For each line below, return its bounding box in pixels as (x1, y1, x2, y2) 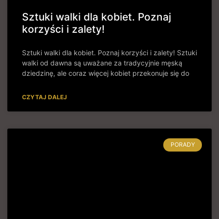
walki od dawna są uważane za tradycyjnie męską (22, 59, 182, 67)
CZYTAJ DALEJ (22, 93, 67, 101)
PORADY (170, 141, 195, 149)
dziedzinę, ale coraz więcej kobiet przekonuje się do (22, 69, 189, 78)
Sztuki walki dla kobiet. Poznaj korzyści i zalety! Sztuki (22, 48, 197, 57)
